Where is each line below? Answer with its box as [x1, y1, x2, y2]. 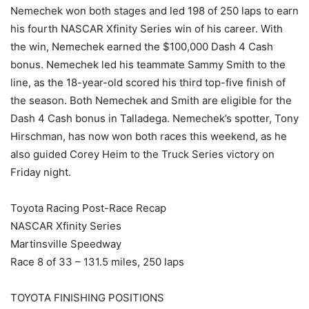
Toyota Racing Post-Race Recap [10, 201, 166, 215]
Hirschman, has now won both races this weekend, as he [10, 130, 287, 143]
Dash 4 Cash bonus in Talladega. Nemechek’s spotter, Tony [10, 112, 299, 126]
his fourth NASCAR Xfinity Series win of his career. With [10, 22, 283, 36]
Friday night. [10, 166, 71, 179]
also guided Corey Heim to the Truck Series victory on [10, 148, 275, 161]
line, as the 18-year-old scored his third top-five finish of [10, 76, 286, 90]
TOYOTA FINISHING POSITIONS [10, 291, 164, 305]
